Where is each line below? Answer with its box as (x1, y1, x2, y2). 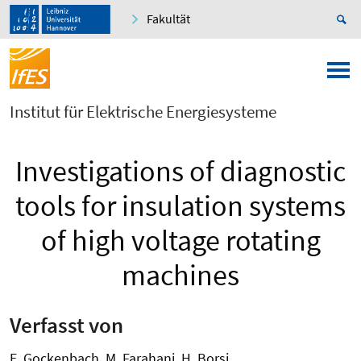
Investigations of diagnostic (15, 153, 346, 190)
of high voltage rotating (40, 222, 321, 259)
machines (122, 257, 239, 294)
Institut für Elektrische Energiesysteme (10, 101, 276, 123)
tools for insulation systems (15, 188, 346, 225)
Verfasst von (10, 310, 123, 338)
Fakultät (147, 10, 190, 27)
